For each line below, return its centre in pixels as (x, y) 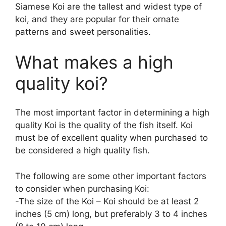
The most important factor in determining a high (112, 113)
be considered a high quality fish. (82, 151)
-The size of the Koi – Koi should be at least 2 (107, 201)
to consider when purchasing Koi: (82, 188)
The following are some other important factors (111, 176)
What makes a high (94, 62)
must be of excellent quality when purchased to (111, 138)
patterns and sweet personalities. (83, 32)
